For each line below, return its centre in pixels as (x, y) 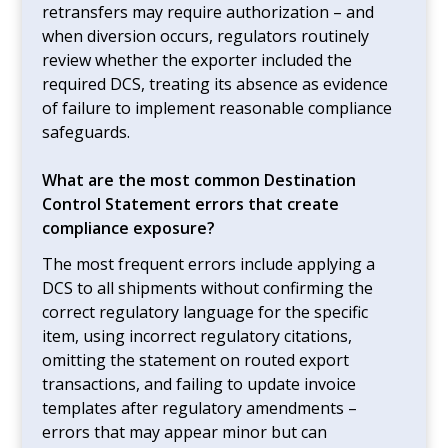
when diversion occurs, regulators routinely (206, 35)
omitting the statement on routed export (196, 359)
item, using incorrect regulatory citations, (197, 335)
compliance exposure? (129, 227)
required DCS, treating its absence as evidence (215, 83)
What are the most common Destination (199, 179)
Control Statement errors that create (191, 203)
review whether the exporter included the (197, 59)
